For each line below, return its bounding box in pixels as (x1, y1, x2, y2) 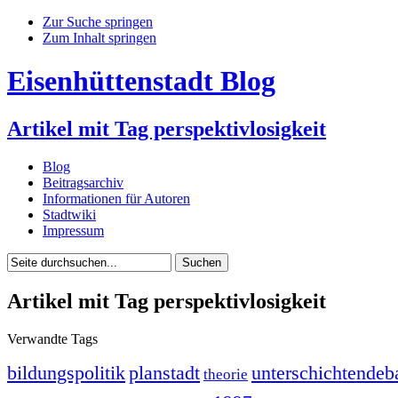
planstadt (129, 361, 200, 384)
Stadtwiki (43, 206, 96, 222)
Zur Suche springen (43, 14, 153, 29)
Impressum (43, 222, 104, 238)
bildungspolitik (7, 361, 125, 384)
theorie (203, 365, 248, 383)
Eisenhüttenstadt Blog (7, 65, 275, 98)
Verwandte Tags (7, 330, 98, 346)
